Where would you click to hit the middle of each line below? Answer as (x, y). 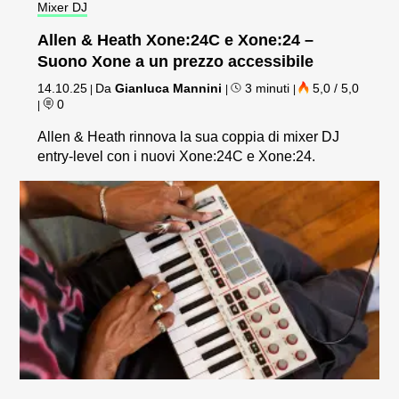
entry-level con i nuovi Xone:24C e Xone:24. (177, 156)
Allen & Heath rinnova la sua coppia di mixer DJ (189, 136)
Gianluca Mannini (169, 88)
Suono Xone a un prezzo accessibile (176, 61)
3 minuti (268, 88)
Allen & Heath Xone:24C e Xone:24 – (176, 40)
